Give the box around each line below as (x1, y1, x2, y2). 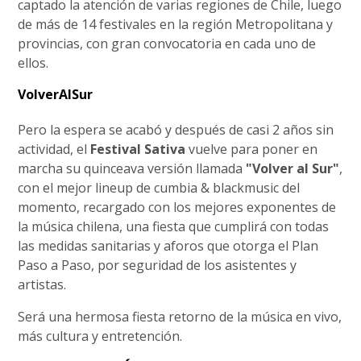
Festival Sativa (90, 139, 186, 158)
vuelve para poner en (185, 139, 318, 158)
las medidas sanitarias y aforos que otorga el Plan (18, 236, 319, 255)
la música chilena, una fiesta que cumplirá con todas (18, 217, 330, 235)
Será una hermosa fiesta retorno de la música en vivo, (18, 307, 342, 326)
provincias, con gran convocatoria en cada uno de (18, 34, 317, 52)
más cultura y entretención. (18, 326, 183, 345)
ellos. (18, 53, 49, 72)
